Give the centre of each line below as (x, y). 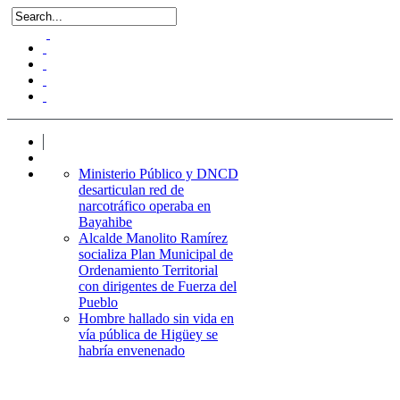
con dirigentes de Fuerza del (158, 286)
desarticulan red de (131, 190)
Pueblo (98, 302)
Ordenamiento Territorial (148, 270)
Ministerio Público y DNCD (158, 174)
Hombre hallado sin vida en (156, 318)
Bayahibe (105, 222)
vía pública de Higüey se (148, 334)
